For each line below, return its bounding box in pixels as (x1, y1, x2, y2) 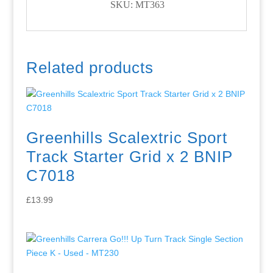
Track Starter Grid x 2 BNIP (26, 147, 233, 166)
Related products (26, 58, 154, 77)
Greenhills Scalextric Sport (26, 128, 227, 147)
